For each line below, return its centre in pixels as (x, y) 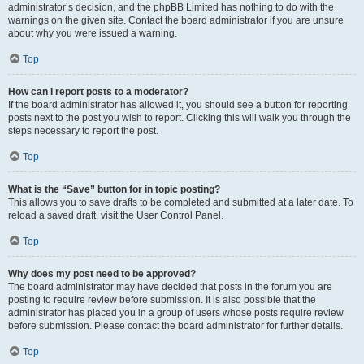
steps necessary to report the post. (83, 131)
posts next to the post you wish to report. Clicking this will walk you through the (180, 118)
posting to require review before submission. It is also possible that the (162, 300)
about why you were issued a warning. (93, 33)
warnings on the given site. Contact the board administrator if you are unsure (176, 20)
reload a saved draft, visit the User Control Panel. (116, 215)
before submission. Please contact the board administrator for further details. (175, 326)
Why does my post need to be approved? (102, 274)
